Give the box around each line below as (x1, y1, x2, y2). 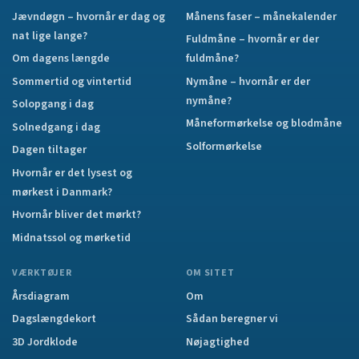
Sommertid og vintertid (12, 73, 131, 90)
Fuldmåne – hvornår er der (185, 31, 319, 47)
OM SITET (185, 266, 235, 280)
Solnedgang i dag (12, 119, 100, 135)
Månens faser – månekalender (185, 8, 337, 25)
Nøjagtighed (185, 333, 249, 350)
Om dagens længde (12, 50, 110, 67)
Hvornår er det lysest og (12, 164, 132, 181)
